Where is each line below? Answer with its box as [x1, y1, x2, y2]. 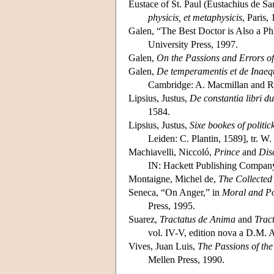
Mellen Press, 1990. [148, 254, 224, 265]
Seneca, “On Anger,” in [128, 187, 222, 198]
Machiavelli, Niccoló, [128, 146, 214, 157]
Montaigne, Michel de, [128, 173, 218, 184]
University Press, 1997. [148, 39, 238, 50]
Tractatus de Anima [160, 213, 235, 224]
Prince [214, 146, 240, 157]
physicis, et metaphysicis [148, 12, 242, 23]
